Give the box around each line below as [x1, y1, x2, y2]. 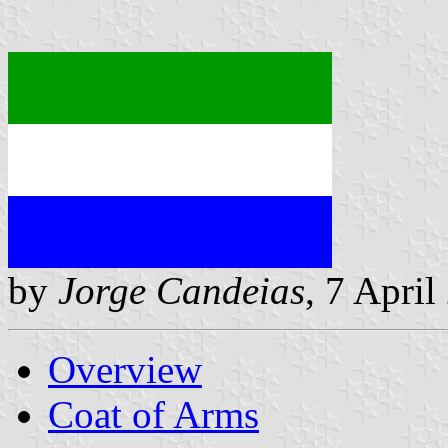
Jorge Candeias [58, 268, 305, 312]
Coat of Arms [48, 392, 259, 436]
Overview [48, 347, 202, 391]
